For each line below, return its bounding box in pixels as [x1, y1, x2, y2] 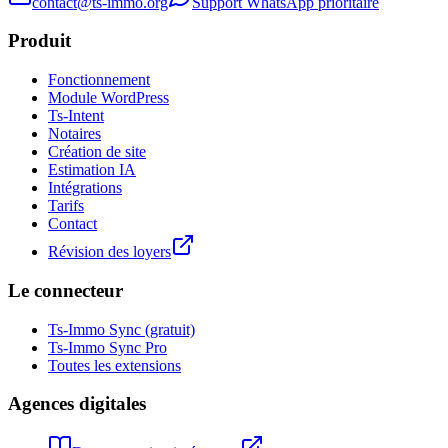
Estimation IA [48, 161, 136, 179]
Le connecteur [8, 279, 123, 301]
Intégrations [48, 179, 122, 197]
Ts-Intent [48, 107, 104, 125]
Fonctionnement [48, 71, 150, 89]
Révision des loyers [48, 243, 171, 261]
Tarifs [48, 197, 84, 215]
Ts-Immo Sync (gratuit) [48, 320, 195, 338]
